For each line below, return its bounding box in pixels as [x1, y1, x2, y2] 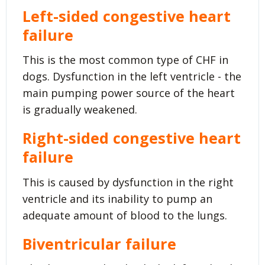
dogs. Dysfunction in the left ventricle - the [22, 69, 241, 84]
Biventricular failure [22, 233, 176, 254]
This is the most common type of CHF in [22, 53, 228, 67]
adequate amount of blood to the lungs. [22, 208, 227, 222]
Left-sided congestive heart [22, 5, 231, 26]
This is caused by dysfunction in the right [22, 174, 234, 189]
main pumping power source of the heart [22, 86, 235, 101]
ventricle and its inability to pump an [22, 191, 212, 206]
